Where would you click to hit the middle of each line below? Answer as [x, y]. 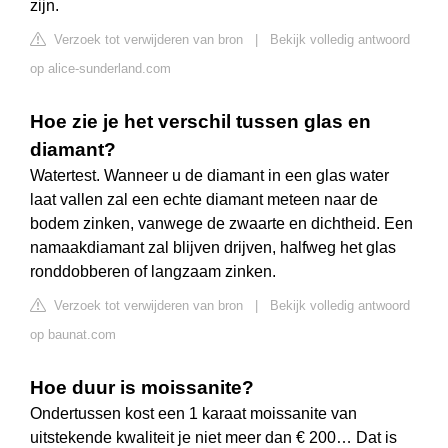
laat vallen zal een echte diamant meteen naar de [204, 200]
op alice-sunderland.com [100, 69]
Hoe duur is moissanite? [142, 388]
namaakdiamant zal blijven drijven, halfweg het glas [213, 248]
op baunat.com [73, 335]
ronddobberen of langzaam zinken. [153, 272]
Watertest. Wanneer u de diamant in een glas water [209, 176]
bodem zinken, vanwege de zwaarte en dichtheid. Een [221, 224]
